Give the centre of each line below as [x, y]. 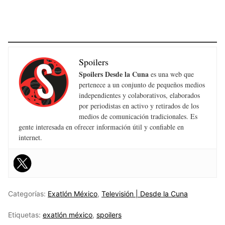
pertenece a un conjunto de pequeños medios [142, 84]
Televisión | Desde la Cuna [145, 193]
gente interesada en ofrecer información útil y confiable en [101, 127]
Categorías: [28, 193]
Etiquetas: [25, 214]
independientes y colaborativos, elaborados [139, 95]
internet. [30, 137]
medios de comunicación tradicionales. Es [138, 116]
